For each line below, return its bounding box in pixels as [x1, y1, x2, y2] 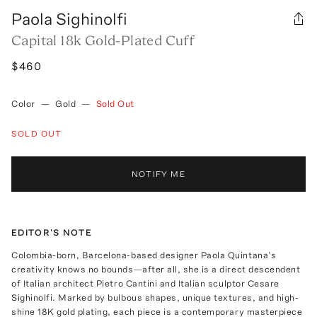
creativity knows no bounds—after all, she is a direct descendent [11, 263, 301, 275]
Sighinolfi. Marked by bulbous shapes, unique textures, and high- [11, 292, 299, 303]
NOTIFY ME [132, 168, 185, 179]
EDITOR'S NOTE [11, 226, 92, 238]
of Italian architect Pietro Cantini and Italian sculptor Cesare [11, 277, 279, 289]
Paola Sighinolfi [11, 8, 127, 29]
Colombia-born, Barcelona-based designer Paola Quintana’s [11, 249, 277, 260]
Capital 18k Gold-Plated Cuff [11, 31, 195, 49]
